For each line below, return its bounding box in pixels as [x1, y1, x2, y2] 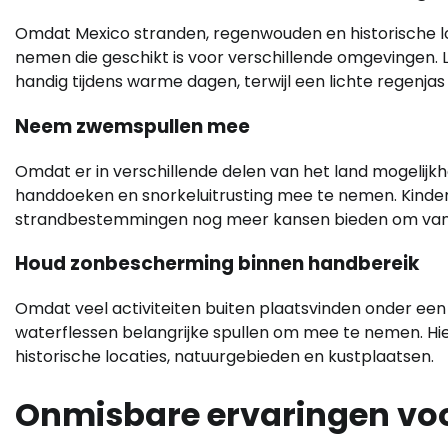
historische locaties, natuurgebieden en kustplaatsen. [15, 345, 434, 369]
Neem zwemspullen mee [15, 113, 250, 140]
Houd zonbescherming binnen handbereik [15, 250, 419, 278]
